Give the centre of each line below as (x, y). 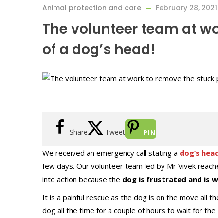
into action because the (82, 179)
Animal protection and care (92, 8)
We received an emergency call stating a (111, 153)
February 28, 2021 (186, 8)
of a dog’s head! (99, 49)
